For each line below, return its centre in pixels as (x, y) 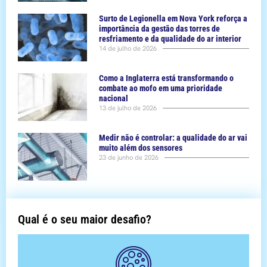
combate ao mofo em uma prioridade (161, 89)
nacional (114, 99)
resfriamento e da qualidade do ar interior (170, 39)
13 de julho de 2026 (128, 108)
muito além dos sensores (141, 148)
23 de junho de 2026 (129, 158)
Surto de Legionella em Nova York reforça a (173, 19)
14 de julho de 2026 (128, 49)
